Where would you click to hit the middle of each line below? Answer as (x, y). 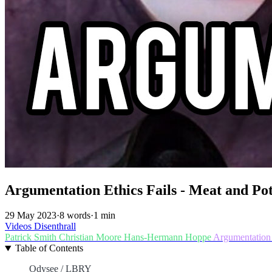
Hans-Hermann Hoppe (168, 237)
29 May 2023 (31, 216)
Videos (19, 226)
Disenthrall (55, 226)
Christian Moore (91, 237)
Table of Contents (49, 248)
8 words (75, 216)
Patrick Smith (32, 237)
